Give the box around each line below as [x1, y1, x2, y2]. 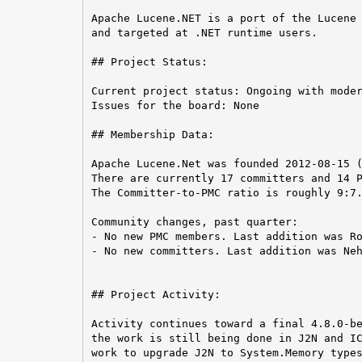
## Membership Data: [90, 128, 214, 141]
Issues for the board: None [90, 99, 259, 112]
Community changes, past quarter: [90, 215, 298, 228]
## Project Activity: [90, 288, 221, 301]
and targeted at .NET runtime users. [90, 26, 318, 39]
